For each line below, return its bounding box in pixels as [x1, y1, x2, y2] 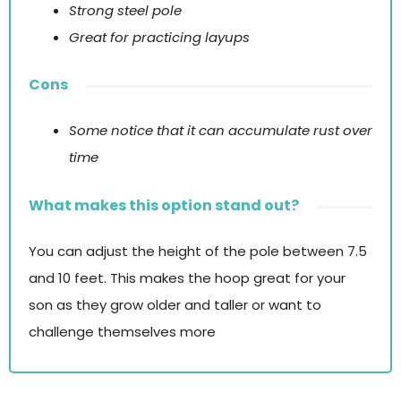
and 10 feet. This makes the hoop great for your [29, 268, 346, 287]
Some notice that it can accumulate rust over [69, 121, 372, 141]
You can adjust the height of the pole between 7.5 [29, 241, 367, 260]
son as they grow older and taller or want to [29, 294, 321, 314]
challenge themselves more [29, 321, 216, 341]
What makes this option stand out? [29, 194, 299, 216]
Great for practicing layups [69, 27, 250, 47]
